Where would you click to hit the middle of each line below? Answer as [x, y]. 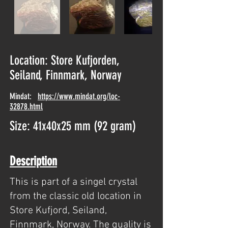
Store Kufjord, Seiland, [58, 211]
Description [33, 161]
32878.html [26, 106]
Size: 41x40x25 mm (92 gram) [73, 126]
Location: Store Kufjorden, [65, 60]
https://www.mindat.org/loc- [79, 96]
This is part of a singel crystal [74, 182]
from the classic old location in [76, 196]
